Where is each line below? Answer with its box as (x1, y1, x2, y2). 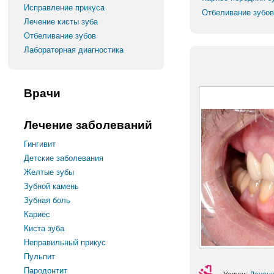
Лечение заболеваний (24, 119, 153, 131)
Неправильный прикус (24, 238, 106, 247)
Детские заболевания (24, 154, 104, 163)
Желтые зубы (24, 168, 75, 177)
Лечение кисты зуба (24, 17, 98, 26)
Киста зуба (24, 224, 65, 233)
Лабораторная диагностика (24, 45, 124, 54)
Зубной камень (24, 182, 80, 191)
